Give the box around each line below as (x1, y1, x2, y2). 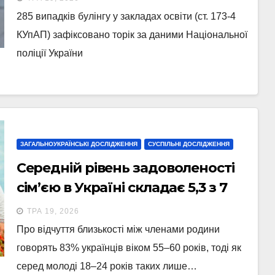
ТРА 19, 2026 (26, 207, 79, 215)
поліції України (16, 48, 83, 58)
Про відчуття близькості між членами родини (16, 224, 220, 234)
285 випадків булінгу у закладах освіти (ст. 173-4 (16, 11, 236, 21)
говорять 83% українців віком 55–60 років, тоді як (16, 242, 241, 253)
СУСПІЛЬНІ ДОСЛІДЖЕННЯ (147, 141, 230, 147)
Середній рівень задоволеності (16, 160, 234, 176)
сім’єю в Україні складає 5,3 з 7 (16, 179, 227, 196)
